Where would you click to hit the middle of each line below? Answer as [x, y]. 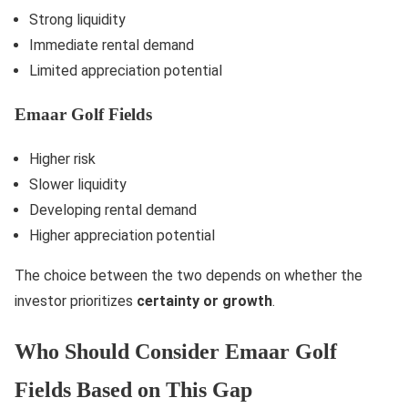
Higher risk [62, 158]
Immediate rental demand [112, 45]
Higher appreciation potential [122, 235]
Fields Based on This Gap [133, 389]
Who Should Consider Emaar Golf [176, 351]
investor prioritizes [76, 301]
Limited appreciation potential [126, 70]
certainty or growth [204, 301]
